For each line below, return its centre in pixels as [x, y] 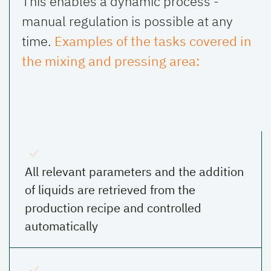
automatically [61, 226]
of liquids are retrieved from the [110, 189]
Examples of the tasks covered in [153, 41]
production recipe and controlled [113, 207]
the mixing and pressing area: [112, 60]
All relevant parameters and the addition [134, 171]
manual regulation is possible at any [127, 21]
